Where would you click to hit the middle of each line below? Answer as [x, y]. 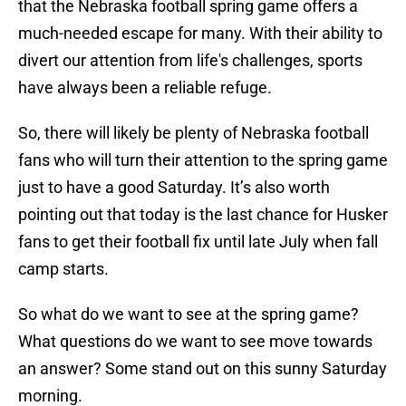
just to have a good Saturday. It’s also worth [174, 188]
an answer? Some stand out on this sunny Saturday [203, 369]
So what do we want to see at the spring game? [188, 314]
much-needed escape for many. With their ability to [200, 34]
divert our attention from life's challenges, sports [190, 61]
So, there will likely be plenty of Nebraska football [193, 133]
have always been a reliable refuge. [145, 88]
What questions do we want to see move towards [195, 342]
